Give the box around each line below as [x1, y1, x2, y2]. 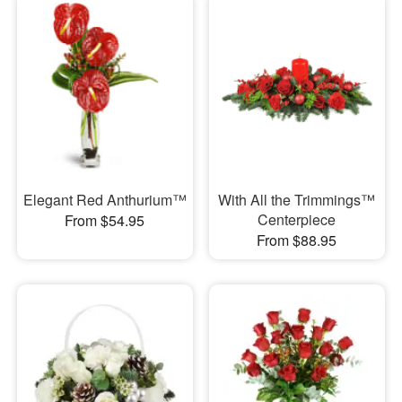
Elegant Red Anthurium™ [22, 188, 187, 210]
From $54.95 [65, 209, 145, 231]
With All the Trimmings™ [218, 188, 376, 210]
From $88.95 [257, 229, 337, 250]
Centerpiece [258, 208, 336, 230]
